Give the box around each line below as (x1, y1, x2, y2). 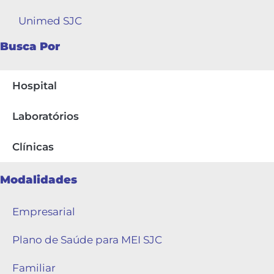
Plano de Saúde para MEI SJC (12, 233, 162, 246)
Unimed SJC (18, 14, 82, 27)
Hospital (12, 79, 57, 92)
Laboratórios (12, 109, 79, 122)
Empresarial (12, 205, 75, 218)
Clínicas (12, 140, 54, 153)
